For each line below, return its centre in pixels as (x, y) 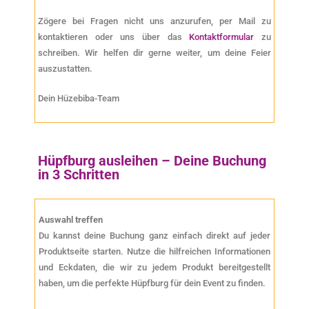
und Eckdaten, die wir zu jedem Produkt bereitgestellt (154, 268)
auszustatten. (65, 69)
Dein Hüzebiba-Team (79, 98)
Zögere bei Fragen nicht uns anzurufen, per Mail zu (154, 21)
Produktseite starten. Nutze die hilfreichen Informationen (154, 252)
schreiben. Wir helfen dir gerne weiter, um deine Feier (154, 53)
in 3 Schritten (79, 175)
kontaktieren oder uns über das (114, 37)
